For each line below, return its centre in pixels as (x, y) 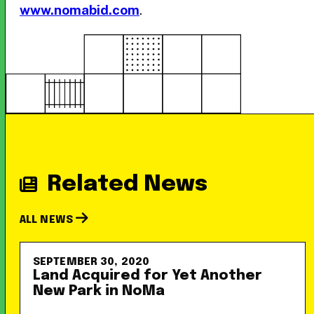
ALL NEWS (48, 220)
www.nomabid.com (80, 10)
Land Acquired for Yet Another (148, 276)
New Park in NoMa (99, 291)
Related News (127, 185)
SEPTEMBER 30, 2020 (91, 262)
